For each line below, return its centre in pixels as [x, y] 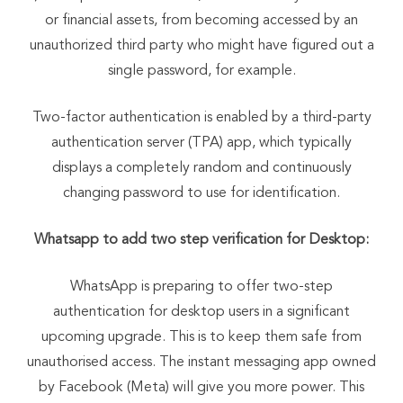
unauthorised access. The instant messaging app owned [201, 362]
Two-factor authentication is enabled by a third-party [201, 117]
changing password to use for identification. [201, 193]
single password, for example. [201, 71]
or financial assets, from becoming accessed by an [201, 20]
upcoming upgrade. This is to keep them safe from [201, 337]
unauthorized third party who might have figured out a [201, 45]
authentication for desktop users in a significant [201, 312]
